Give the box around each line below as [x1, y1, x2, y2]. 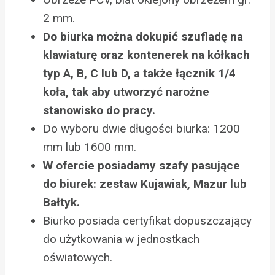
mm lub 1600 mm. [43, 140, 136, 155]
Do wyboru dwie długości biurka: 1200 [43, 122, 240, 136]
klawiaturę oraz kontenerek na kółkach [43, 48, 250, 63]
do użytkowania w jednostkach [43, 232, 199, 247]
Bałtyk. [43, 195, 80, 210]
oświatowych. [43, 250, 112, 265]
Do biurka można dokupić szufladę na [43, 29, 243, 44]
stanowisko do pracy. [43, 103, 155, 118]
